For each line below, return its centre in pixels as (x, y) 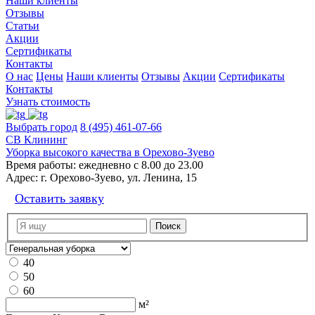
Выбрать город (41, 127)
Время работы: (41, 165)
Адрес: (22, 178)
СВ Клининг (37, 140)
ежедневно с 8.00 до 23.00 (140, 165)
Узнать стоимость (48, 102)
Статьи (22, 26)
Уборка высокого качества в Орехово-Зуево (110, 152)
